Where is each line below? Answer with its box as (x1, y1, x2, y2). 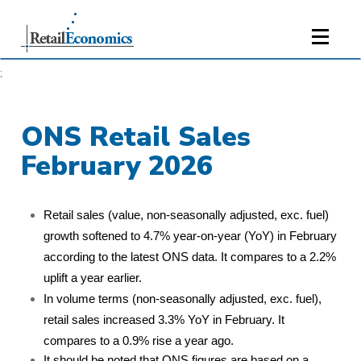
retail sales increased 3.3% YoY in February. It (44, 313, 285, 326)
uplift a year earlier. (44, 272, 143, 284)
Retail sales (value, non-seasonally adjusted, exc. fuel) (44, 209, 330, 222)
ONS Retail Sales (21, 118, 251, 156)
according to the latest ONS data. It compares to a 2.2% (44, 251, 337, 263)
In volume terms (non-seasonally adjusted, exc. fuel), (44, 293, 322, 305)
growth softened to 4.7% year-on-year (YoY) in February (44, 230, 338, 243)
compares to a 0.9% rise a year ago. (44, 334, 234, 347)
